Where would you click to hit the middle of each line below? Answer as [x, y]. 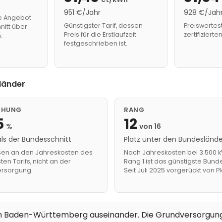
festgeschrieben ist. [95, 43]
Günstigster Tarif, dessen [103, 26]
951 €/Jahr [82, 12]
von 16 [150, 127]
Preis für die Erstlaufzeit [100, 34]
